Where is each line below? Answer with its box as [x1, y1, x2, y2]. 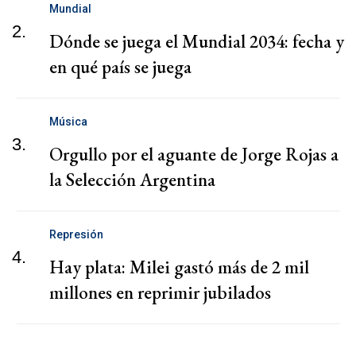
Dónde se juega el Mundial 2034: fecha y [49, 29, 344, 53]
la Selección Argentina [49, 167, 215, 192]
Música [49, 114, 87, 128]
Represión [49, 227, 103, 241]
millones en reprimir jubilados [49, 280, 271, 304]
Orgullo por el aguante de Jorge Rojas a [49, 141, 339, 166]
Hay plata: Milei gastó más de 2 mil [49, 254, 309, 279]
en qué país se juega [49, 54, 192, 79]
